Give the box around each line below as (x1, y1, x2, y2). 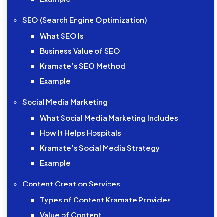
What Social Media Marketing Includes (39, 113, 178, 123)
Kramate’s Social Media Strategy (39, 143, 160, 153)
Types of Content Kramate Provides (39, 195, 171, 204)
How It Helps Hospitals (39, 128, 121, 138)
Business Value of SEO (39, 46, 120, 56)
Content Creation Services (22, 179, 121, 188)
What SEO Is (39, 31, 84, 41)
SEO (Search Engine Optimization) (22, 15, 148, 25)
